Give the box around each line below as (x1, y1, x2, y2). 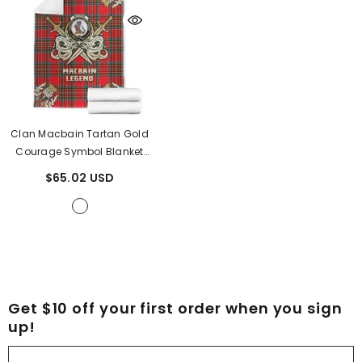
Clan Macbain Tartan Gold (11, 126, 149, 141)
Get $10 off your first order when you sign (8, 297, 343, 318)
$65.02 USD (44, 169, 115, 186)
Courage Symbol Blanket (15, 144, 144, 158)
